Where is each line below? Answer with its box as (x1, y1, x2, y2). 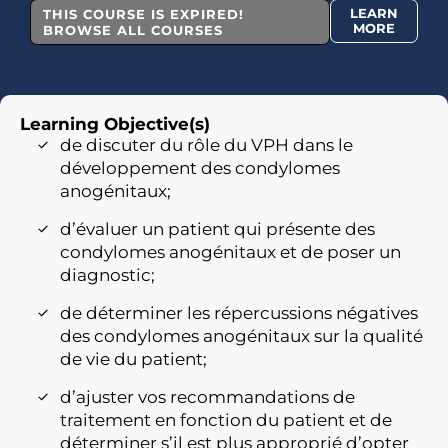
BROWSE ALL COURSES (43, 22, 223, 38)
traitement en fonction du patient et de (60, 410, 392, 430)
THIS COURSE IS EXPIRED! (43, 6, 244, 22)
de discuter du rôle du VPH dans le (60, 135, 353, 155)
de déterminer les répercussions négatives (60, 303, 418, 323)
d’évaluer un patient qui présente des (60, 219, 375, 239)
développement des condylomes (60, 158, 340, 178)
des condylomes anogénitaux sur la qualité (60, 326, 423, 346)
